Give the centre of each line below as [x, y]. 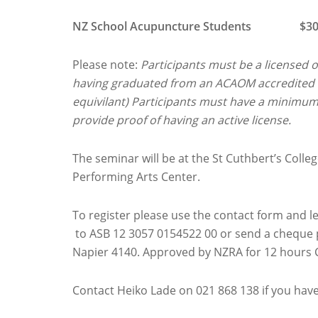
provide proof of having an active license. [182, 120]
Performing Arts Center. [136, 177]
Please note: [106, 65]
